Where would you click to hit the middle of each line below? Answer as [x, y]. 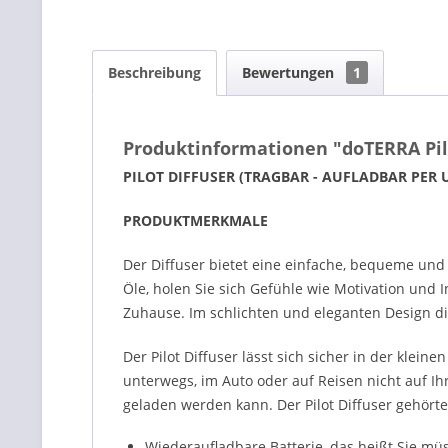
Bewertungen [290, 72]
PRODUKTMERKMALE [195, 220]
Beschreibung [154, 72]
